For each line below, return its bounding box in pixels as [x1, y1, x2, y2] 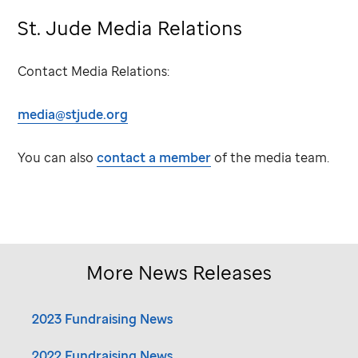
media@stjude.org [18, 105, 129, 123]
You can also [18, 148, 97, 166]
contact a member [97, 148, 212, 166]
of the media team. [211, 148, 330, 166]
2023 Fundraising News [32, 309, 173, 328]
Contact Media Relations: [18, 62, 170, 80]
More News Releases [86, 258, 272, 285]
